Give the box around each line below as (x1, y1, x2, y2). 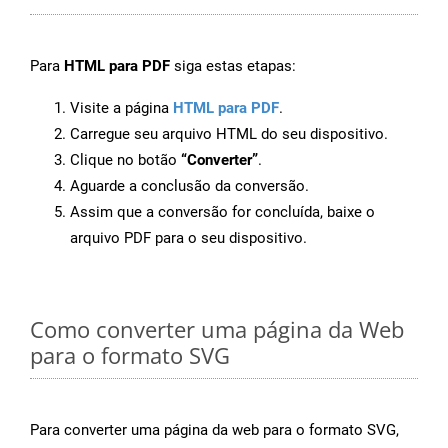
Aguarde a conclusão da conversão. (70, 177, 309, 196)
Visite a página (70, 99, 173, 118)
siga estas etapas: (170, 57, 296, 76)
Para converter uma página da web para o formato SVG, (30, 421, 399, 440)
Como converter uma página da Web (30, 314, 404, 345)
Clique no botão (70, 151, 181, 170)
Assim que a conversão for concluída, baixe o (70, 203, 375, 222)
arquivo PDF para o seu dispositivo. (70, 229, 307, 248)
